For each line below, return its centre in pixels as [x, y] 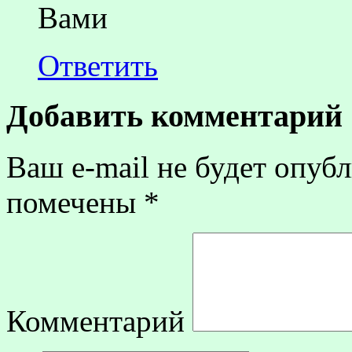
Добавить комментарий [174, 116]
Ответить [98, 65]
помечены [75, 203]
